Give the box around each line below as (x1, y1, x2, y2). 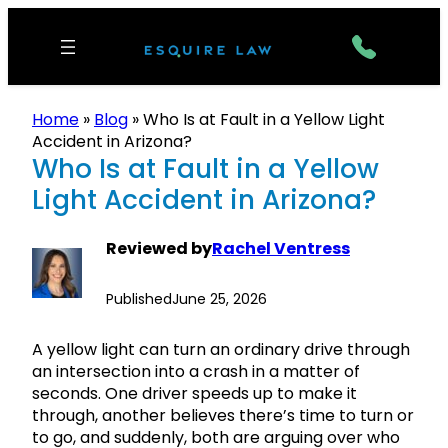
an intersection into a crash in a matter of (32, 360, 360, 384)
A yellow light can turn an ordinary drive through (32, 338, 410, 362)
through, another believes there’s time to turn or (32, 404, 414, 428)
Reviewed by (106, 237, 212, 261)
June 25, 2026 (172, 289, 267, 310)
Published (106, 289, 172, 310)
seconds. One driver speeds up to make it (32, 382, 357, 406)
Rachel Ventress (212, 237, 350, 261)
